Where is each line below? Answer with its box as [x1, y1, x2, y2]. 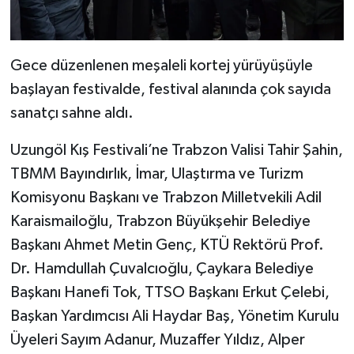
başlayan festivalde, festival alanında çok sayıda [9, 81, 331, 98]
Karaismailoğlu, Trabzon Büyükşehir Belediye [9, 213, 311, 230]
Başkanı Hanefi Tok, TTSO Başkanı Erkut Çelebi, [9, 284, 330, 301]
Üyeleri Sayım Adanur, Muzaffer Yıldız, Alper [9, 332, 305, 348]
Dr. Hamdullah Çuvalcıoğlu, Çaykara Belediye [9, 261, 314, 277]
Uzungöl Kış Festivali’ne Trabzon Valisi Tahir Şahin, [9, 142, 343, 159]
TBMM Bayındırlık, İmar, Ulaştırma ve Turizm [9, 166, 303, 183]
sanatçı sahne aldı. [9, 105, 134, 122]
